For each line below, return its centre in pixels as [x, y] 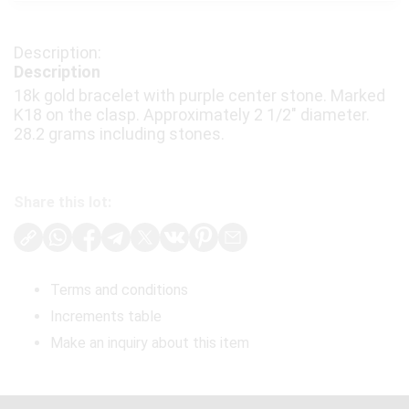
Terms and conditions [119, 290]
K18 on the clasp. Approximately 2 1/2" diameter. [192, 115]
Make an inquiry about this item [150, 343]
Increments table [106, 317]
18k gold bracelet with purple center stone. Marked [199, 96]
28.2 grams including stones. [119, 134]
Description [57, 72]
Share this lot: [63, 203]
